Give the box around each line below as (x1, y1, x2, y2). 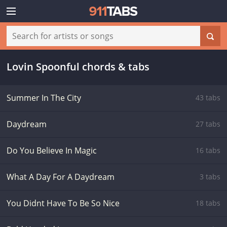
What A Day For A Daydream (7, 171, 115, 182)
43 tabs (196, 93, 220, 102)
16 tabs (196, 145, 220, 155)
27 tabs (196, 119, 220, 129)
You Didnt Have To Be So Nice (7, 198, 120, 209)
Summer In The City (7, 92, 81, 103)
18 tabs (196, 198, 220, 208)
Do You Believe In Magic (7, 145, 97, 156)
